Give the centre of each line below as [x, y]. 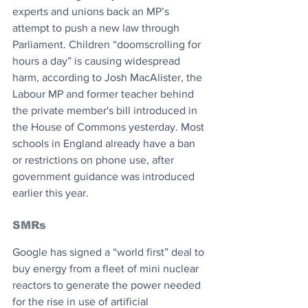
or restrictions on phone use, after [95, 159]
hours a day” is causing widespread [98, 60]
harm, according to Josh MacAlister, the [109, 77]
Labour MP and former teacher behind [104, 93]
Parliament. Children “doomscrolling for [108, 44]
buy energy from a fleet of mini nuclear [107, 268]
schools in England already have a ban [105, 143]
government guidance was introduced [105, 176]
